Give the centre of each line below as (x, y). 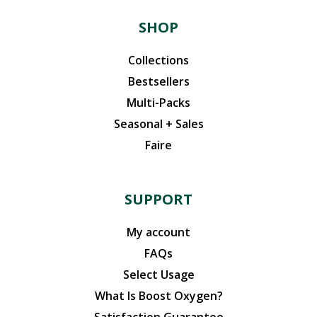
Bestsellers (158, 81)
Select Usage (158, 275)
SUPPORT (158, 199)
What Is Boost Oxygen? (158, 296)
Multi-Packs (158, 103)
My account (158, 232)
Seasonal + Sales (158, 124)
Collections (158, 60)
